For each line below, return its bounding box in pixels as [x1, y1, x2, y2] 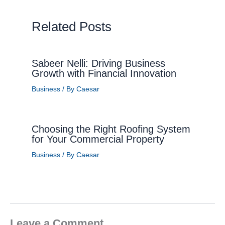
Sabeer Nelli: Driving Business [31, 58, 165, 69]
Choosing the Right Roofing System [31, 124, 190, 135]
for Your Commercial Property [31, 134, 167, 145]
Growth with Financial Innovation [31, 68, 176, 79]
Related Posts [31, 19, 111, 34]
